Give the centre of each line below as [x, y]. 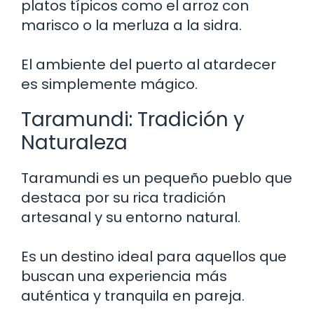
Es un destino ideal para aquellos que [154, 256]
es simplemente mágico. [109, 84]
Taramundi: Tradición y [133, 119]
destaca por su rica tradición [123, 197]
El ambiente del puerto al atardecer [149, 64]
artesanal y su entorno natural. [131, 217]
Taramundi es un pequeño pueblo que [157, 178]
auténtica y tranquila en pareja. [133, 295]
